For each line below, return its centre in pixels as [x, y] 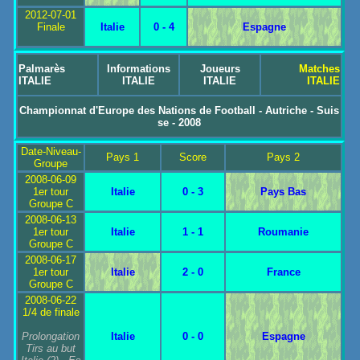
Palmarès [42, 68]
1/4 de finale [51, 312]
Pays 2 [284, 157]
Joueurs [220, 68]
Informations [139, 68]
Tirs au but [51, 348]
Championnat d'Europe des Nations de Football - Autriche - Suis [180, 110]
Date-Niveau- [51, 151]
